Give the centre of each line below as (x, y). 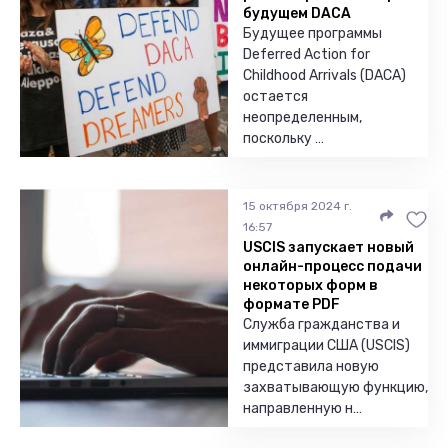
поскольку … (283, 138)
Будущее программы (312, 33)
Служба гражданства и (321, 324)
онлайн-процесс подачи (332, 266)
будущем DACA (297, 13)
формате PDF (291, 304)
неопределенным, (302, 117)
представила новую (311, 366)
